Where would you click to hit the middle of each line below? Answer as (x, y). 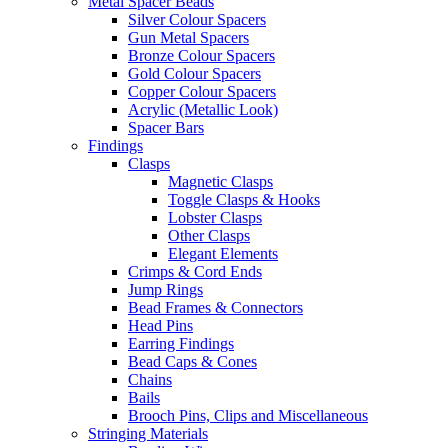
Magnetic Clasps (220, 181)
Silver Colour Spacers (197, 19)
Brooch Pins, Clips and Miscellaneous (248, 415)
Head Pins (160, 325)
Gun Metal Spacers (188, 37)
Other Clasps (209, 235)
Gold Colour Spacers (194, 73)
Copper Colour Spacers (202, 91)
